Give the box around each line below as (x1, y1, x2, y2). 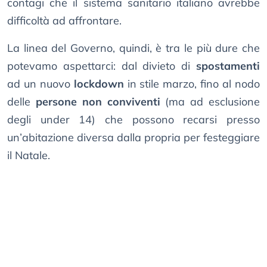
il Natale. (7, 148, 50, 163)
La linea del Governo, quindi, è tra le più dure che (7, 41, 260, 55)
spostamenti (196, 59, 260, 73)
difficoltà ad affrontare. (7, 14, 122, 28)
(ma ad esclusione (160, 95, 260, 109)
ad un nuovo (7, 77, 74, 91)
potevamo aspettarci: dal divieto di (7, 59, 196, 73)
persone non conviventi (35, 95, 160, 109)
